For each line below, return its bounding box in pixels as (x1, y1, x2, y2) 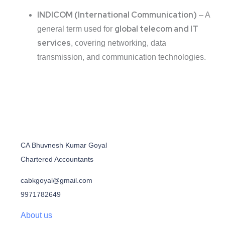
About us (21, 211, 52, 220)
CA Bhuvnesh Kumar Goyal (21, 141, 107, 150)
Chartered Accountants (21, 155, 93, 164)
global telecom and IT (115, 24, 198, 35)
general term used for (37, 25, 115, 34)
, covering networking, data (71, 39, 166, 48)
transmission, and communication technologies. (37, 53, 206, 62)
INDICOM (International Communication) (37, 10, 197, 21)
